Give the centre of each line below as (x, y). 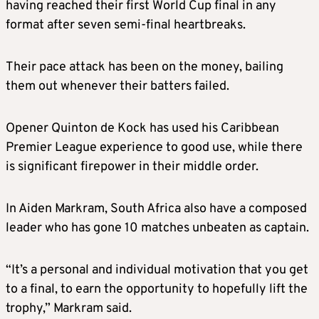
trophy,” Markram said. (69, 309)
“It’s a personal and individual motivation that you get (157, 271)
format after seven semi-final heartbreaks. (126, 26)
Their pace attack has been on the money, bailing (145, 68)
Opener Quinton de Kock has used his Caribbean (142, 129)
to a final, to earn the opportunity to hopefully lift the (157, 290)
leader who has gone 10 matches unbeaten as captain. (157, 229)
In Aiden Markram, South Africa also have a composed (156, 209)
